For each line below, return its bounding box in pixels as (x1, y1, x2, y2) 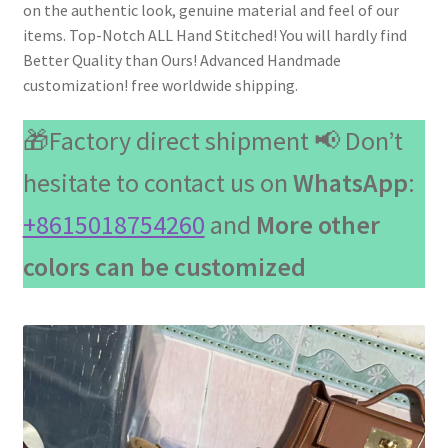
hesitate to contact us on (22, 166, 293, 200)
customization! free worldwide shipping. (22, 74, 298, 95)
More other (255, 208, 380, 242)
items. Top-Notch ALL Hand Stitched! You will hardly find (22, 24, 407, 45)
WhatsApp (292, 166, 408, 200)
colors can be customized (22, 250, 306, 284)
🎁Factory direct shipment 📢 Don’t (22, 124, 403, 158)
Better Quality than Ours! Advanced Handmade (22, 49, 341, 70)
